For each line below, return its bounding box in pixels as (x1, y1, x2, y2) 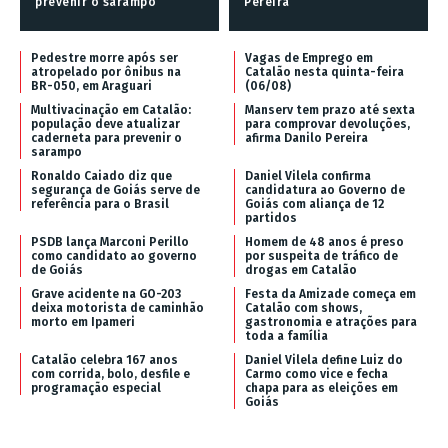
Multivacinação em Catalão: (31, 102, 191, 117)
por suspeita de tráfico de (245, 248, 398, 263)
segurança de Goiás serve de (31, 182, 200, 197)
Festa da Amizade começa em (245, 286, 416, 301)
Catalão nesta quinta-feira (245, 64, 404, 79)
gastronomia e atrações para (245, 314, 417, 329)
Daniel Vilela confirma (245, 168, 371, 183)
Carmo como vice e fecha (245, 366, 388, 381)
